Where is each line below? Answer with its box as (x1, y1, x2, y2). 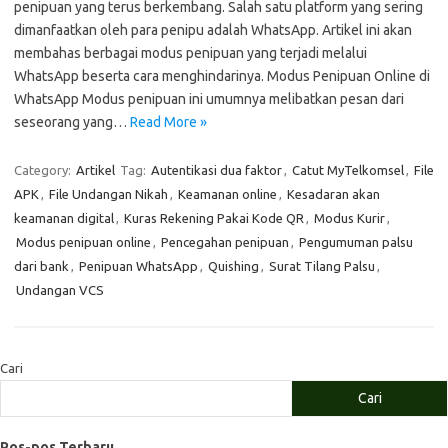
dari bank (14, 259, 69, 273)
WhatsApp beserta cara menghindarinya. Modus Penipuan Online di (14, 68, 430, 84)
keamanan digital (14, 211, 114, 225)
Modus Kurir (314, 211, 385, 225)
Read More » (130, 114, 207, 130)
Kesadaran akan (287, 187, 380, 201)
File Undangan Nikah (49, 187, 168, 201)
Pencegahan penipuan (161, 235, 289, 249)
